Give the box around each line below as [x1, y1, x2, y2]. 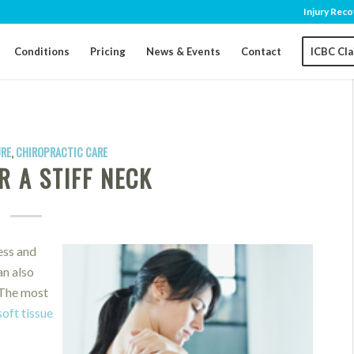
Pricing [90, 45, 126, 58]
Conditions [14, 45, 70, 58]
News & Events [146, 45, 221, 58]
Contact [241, 45, 282, 58]
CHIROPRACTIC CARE [15, 144, 107, 160]
